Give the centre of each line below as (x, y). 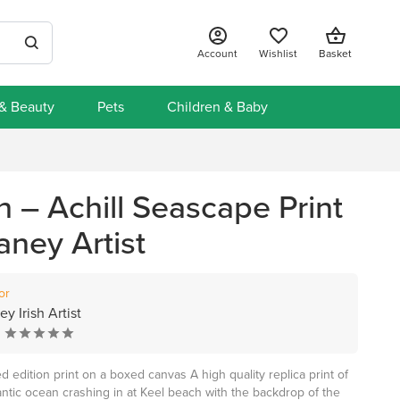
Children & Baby (217, 107)
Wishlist (278, 54)
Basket (335, 54)
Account (217, 54)
